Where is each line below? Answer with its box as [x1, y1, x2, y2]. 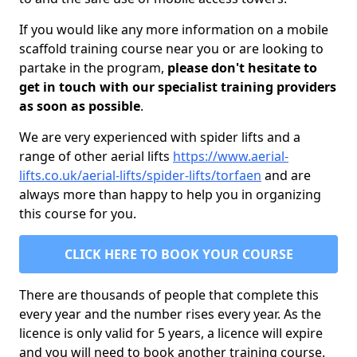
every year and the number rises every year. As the [19, 305, 321, 323]
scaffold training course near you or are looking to [19, 40, 324, 57]
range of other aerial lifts [19, 147, 173, 165]
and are [261, 167, 311, 184]
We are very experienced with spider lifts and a [19, 128, 300, 146]
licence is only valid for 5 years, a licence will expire [19, 324, 323, 342]
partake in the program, [19, 59, 167, 76]
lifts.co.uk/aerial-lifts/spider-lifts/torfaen [19, 167, 261, 184]
